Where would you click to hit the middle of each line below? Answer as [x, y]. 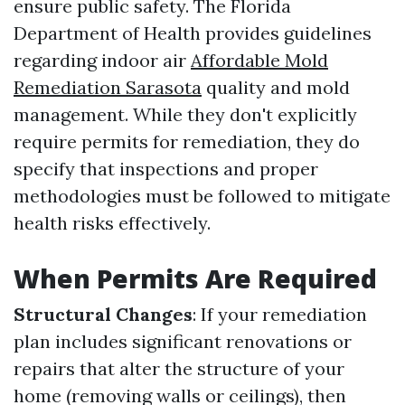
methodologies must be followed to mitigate [202, 196]
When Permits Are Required [195, 278]
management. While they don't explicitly [185, 114]
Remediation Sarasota [108, 87]
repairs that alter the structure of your [179, 368]
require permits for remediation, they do [187, 141]
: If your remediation [280, 314]
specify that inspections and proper [166, 169]
